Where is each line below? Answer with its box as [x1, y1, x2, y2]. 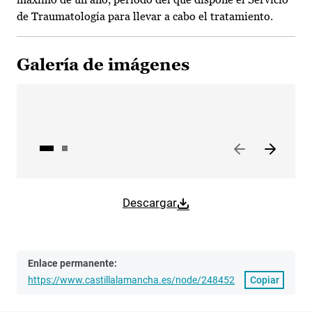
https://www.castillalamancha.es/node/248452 [28, 274, 235, 286]
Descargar [123, 196, 177, 210]
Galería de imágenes [17, 55, 189, 75]
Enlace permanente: [28, 258, 117, 270]
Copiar [249, 274, 279, 286]
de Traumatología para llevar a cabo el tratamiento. [17, 10, 273, 24]
